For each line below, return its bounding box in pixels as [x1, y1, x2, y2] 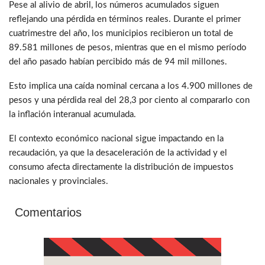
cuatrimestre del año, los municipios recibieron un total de [9, 28, 233, 38]
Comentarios [15, 205, 82, 219]
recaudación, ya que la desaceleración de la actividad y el [9, 148, 227, 157]
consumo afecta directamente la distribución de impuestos [9, 162, 234, 172]
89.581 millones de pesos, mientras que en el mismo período [9, 43, 247, 52]
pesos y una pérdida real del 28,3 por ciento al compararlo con [9, 95, 250, 105]
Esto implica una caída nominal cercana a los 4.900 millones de [9, 81, 253, 91]
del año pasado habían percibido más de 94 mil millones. [9, 57, 227, 66]
